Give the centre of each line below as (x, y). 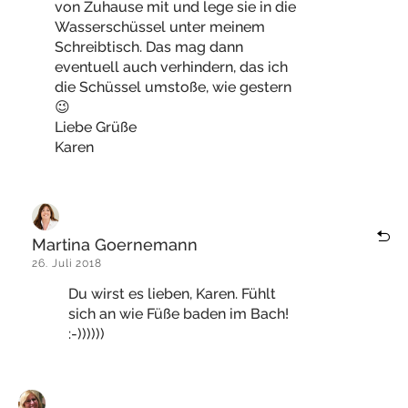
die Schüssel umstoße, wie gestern (173, 87)
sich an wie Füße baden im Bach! (178, 314)
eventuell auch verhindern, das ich (171, 67)
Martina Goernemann (115, 245)
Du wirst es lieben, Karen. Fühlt (172, 294)
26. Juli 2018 (67, 263)
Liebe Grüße (96, 127)
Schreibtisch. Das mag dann (149, 47)
